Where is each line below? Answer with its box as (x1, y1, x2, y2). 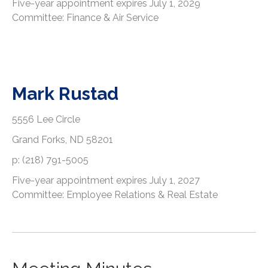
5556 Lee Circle (12, 114, 80, 126)
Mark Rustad (12, 83, 118, 105)
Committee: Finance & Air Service (12, 12, 159, 24)
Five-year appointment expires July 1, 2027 (12, 175, 200, 187)
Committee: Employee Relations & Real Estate (12, 189, 218, 201)
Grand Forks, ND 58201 (12, 134, 113, 146)
